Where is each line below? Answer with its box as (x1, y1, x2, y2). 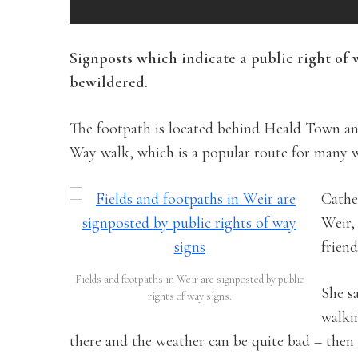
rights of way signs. (147, 289, 232, 304)
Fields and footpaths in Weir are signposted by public (75, 272, 304, 287)
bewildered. (70, 73, 148, 93)
